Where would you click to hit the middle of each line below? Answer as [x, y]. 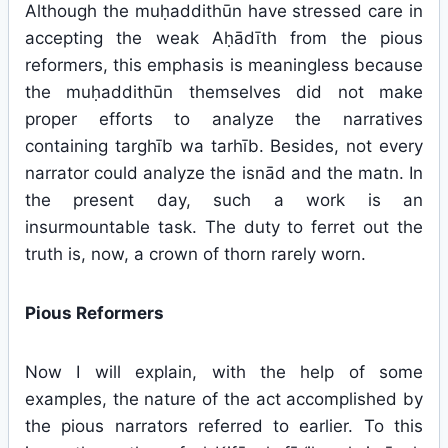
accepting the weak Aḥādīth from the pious [224, 38]
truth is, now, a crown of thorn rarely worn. [195, 254]
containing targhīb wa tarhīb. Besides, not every [224, 146]
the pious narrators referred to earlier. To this [224, 426]
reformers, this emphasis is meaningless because [224, 65]
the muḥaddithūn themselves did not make [224, 92]
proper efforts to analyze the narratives [224, 119]
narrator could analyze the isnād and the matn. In [224, 173]
